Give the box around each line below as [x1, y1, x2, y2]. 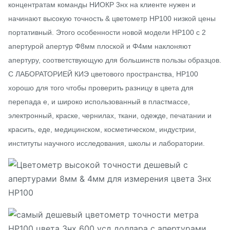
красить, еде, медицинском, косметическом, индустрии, [8, 125, 196, 133]
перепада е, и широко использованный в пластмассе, [8, 98, 190, 106]
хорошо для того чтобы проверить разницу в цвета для [8, 84, 194, 92]
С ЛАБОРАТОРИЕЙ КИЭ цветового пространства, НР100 [8, 70, 198, 78]
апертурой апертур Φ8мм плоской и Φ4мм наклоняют [8, 42, 191, 50]
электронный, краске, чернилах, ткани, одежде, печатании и [8, 111, 212, 120]
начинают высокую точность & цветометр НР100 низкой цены [8, 14, 216, 23]
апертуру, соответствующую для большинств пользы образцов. [8, 56, 221, 64]
